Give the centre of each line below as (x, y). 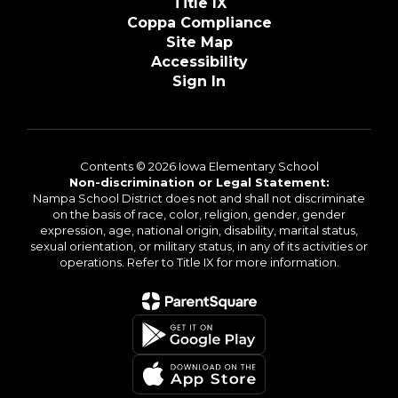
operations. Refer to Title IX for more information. (199, 263)
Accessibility (199, 62)
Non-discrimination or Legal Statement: (199, 183)
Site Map (199, 43)
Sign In (199, 82)
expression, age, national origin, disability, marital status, (199, 231)
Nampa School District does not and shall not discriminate (199, 199)
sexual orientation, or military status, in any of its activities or (199, 247)
